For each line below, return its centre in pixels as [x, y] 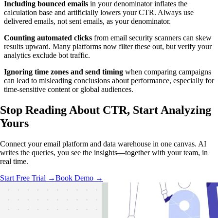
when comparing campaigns [167, 72]
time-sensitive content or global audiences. [69, 90]
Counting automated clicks [48, 38]
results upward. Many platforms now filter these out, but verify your [108, 47]
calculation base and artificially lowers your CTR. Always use [99, 13]
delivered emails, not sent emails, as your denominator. [87, 21]
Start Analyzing [172, 110]
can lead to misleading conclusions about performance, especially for [109, 81]
